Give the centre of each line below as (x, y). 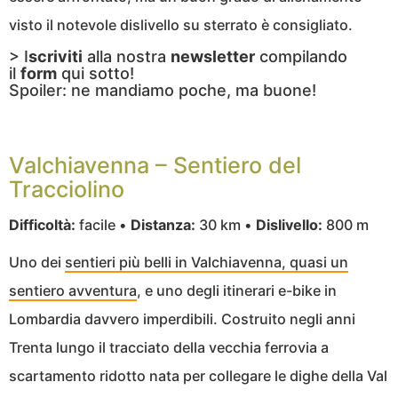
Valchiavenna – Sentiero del (155, 165)
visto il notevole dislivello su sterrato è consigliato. (181, 24)
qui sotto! (96, 73)
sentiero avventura (73, 290)
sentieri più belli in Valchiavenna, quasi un (207, 262)
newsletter (213, 56)
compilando (301, 56)
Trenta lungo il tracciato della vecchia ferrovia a (169, 347)
